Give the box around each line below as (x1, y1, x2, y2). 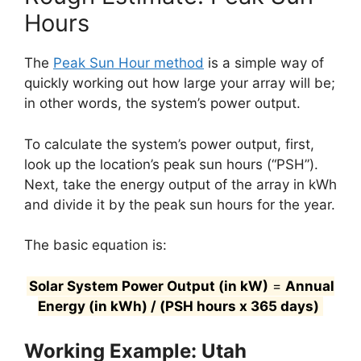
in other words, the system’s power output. (24, 95, 301, 112)
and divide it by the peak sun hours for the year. (24, 196, 335, 213)
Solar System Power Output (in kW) (29, 277, 268, 294)
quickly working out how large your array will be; (24, 75, 335, 92)
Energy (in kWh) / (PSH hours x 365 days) (38, 297, 319, 314)
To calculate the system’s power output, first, (24, 135, 314, 152)
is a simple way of (204, 55, 324, 72)
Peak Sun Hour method (53, 55, 204, 72)
